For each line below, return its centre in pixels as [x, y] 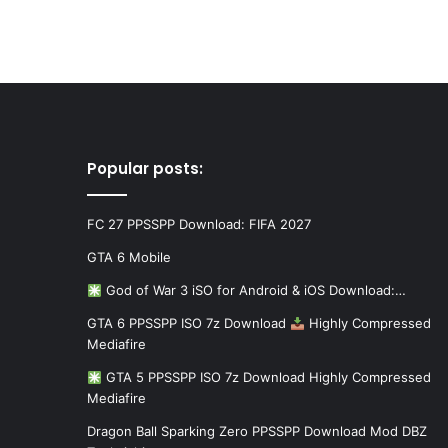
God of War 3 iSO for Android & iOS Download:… [253, 290]
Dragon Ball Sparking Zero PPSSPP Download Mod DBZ [257, 431]
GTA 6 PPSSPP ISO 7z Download [188, 323]
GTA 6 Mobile [129, 257]
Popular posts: [145, 169]
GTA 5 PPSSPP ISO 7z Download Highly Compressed [266, 377]
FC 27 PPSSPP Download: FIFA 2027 [199, 224]
